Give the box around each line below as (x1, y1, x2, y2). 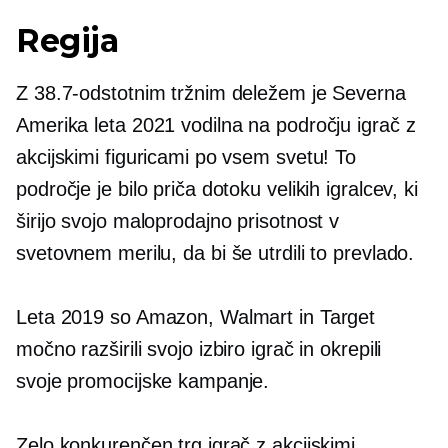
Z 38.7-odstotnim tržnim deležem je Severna (16, 82, 406, 105)
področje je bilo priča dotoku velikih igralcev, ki (16, 178, 418, 201)
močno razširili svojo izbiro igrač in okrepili (16, 338, 382, 361)
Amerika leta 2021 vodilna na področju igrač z (16, 114, 416, 137)
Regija (16, 21, 119, 61)
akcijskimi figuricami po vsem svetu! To (16, 146, 357, 169)
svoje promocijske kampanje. (16, 370, 270, 393)
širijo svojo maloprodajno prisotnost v (16, 210, 340, 233)
